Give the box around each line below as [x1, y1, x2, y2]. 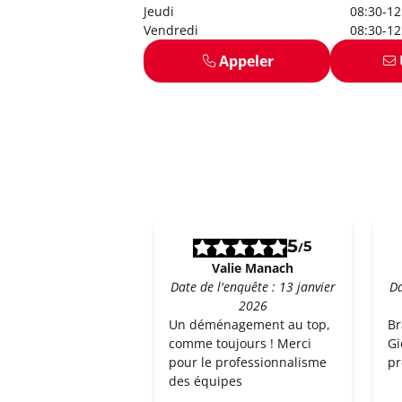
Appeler [219, 51, 275, 71]
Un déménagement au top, [169, 316, 330, 333]
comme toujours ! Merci [169, 335, 311, 352]
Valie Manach [212, 259, 294, 276]
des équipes [169, 372, 242, 389]
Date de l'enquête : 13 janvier [170, 278, 336, 295]
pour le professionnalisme [169, 354, 327, 371]
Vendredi [144, 22, 198, 39]
